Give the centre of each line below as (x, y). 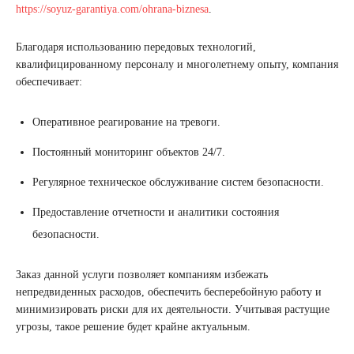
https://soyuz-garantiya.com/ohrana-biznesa (112, 9)
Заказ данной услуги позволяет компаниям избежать (142, 275)
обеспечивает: (49, 82)
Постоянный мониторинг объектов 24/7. (129, 153)
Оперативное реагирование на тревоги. (126, 122)
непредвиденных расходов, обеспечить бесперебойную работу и (169, 292)
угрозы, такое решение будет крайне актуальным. (133, 327)
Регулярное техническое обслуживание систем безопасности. (178, 183)
